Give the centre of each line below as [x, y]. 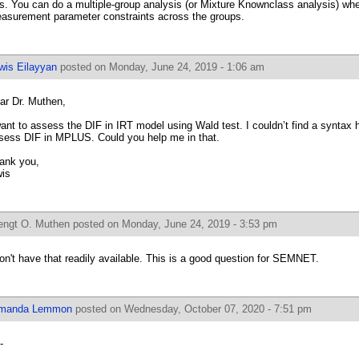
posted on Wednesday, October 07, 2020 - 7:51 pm [192, 309]
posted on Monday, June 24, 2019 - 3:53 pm [173, 224]
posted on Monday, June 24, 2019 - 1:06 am [161, 67]
